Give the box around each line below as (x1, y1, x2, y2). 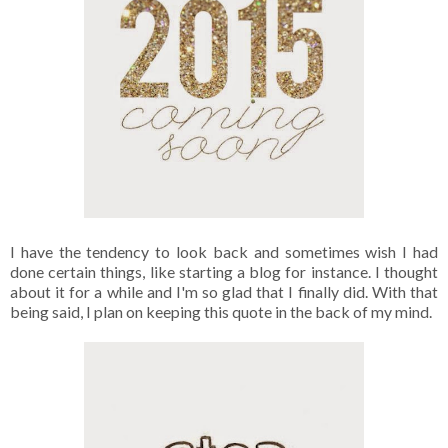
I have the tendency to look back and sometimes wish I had (10, 241, 438, 261)
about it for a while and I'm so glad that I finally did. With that (10, 281, 438, 301)
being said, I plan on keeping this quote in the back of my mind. (10, 301, 432, 321)
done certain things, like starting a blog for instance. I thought (10, 261, 438, 281)
